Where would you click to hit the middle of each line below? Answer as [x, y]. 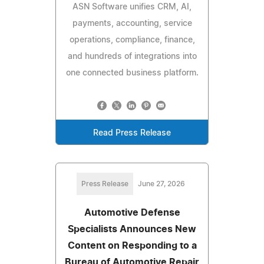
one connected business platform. [132, 73]
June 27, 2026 [161, 184]
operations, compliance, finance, [132, 40]
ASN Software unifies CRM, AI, [132, 7]
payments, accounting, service [132, 23]
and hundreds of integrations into [132, 56]
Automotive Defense [132, 212]
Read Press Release [132, 133]
